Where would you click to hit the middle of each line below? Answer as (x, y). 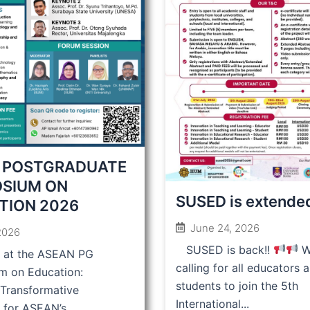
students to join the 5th (237, 285)
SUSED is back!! (225, 249)
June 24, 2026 (225, 228)
